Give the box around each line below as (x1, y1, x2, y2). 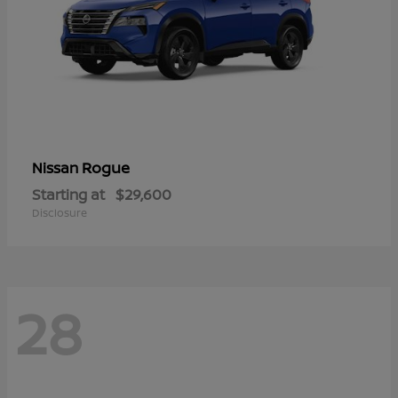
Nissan (32, 157, 82, 178)
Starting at (32, 184, 105, 204)
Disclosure (32, 204, 87, 220)
